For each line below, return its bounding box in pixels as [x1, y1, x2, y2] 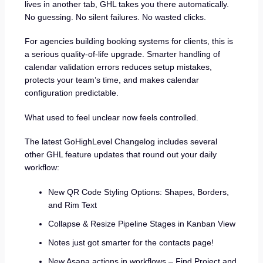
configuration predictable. [25, 88, 119, 98]
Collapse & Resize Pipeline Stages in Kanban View [48, 219, 236, 229]
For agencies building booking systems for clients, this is [25, 36, 234, 46]
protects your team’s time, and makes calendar [25, 75, 200, 85]
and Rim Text [48, 200, 97, 210]
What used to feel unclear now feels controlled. [25, 112, 199, 122]
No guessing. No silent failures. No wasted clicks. [25, 12, 207, 22]
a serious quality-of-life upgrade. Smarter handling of [25, 49, 221, 59]
